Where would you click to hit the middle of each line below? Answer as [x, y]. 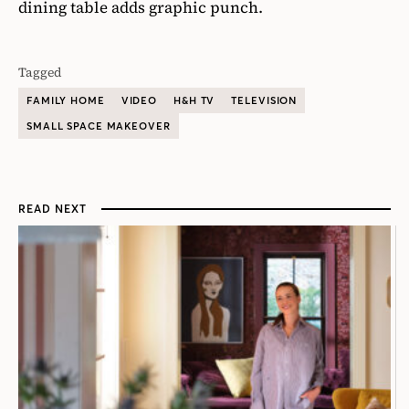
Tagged [40, 73]
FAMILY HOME [66, 101]
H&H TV [194, 101]
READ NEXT [52, 209]
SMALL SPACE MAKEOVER [99, 126]
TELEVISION [264, 101]
